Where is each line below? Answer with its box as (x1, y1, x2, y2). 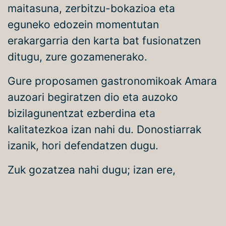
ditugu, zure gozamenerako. (8, 50, 147, 63)
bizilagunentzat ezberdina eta (8, 107, 155, 120)
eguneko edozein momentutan (8, 18, 159, 31)
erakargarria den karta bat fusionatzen (8, 34, 201, 47)
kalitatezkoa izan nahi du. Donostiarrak (8, 123, 201, 136)
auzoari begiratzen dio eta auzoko (8, 91, 178, 103)
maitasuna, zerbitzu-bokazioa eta (8, 2, 175, 15)
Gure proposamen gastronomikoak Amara (8, 75, 217, 87)
